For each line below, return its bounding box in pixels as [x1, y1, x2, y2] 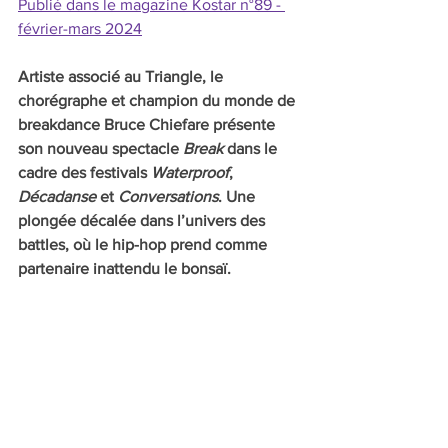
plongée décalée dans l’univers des [18, 211, 269, 229]
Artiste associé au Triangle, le [18, 67, 227, 85]
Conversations [118, 187, 218, 205]
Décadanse [18, 187, 96, 205]
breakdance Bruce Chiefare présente [18, 115, 279, 133]
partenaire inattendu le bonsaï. [18, 259, 231, 277]
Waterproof [151, 163, 229, 181]
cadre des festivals [18, 163, 151, 181]
